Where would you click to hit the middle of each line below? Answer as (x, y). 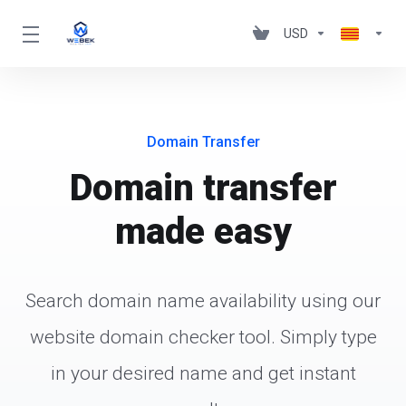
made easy (203, 232)
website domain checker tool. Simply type (203, 337)
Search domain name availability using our (203, 301)
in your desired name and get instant (203, 373)
